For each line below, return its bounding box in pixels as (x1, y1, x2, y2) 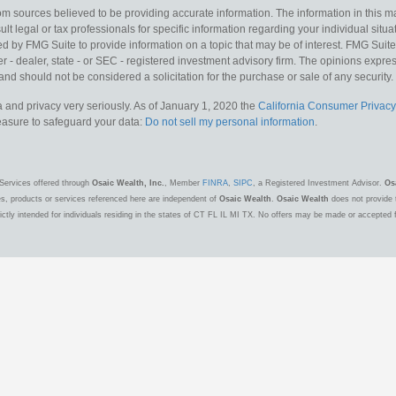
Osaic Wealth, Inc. (92, 179, 164, 188)
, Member (164, 179, 202, 188)
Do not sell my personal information (145, 116, 315, 128)
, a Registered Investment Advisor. (253, 179, 385, 188)
